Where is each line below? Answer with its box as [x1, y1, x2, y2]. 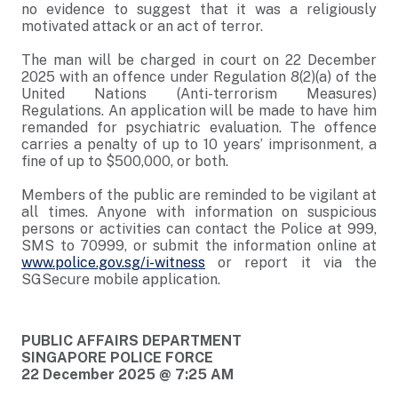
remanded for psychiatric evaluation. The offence [21, 119, 377, 136]
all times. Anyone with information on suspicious [21, 203, 377, 220]
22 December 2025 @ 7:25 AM [21, 366, 234, 383]
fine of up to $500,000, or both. [21, 153, 232, 170]
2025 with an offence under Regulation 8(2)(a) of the [21, 68, 377, 85]
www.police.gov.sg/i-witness [21, 254, 205, 271]
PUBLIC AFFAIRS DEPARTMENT [21, 332, 242, 349]
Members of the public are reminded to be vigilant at [21, 187, 377, 203]
